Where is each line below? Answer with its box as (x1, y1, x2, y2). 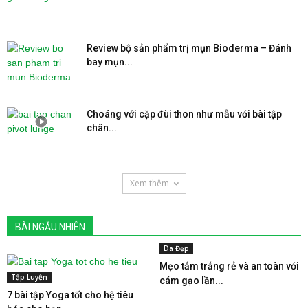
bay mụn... (87, 56, 133, 67)
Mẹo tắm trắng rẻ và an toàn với (159, 261, 299, 272)
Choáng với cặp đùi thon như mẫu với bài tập (87, 109, 282, 120)
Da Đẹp (163, 243, 189, 253)
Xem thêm (129, 177, 169, 189)
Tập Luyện (11, 272, 47, 282)
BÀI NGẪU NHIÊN (15, 221, 85, 232)
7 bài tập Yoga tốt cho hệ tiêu (7, 289, 133, 300)
